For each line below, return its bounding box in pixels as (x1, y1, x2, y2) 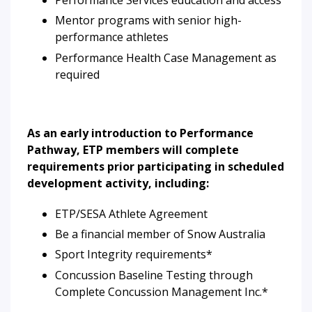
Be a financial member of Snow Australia (55, 226, 268, 242)
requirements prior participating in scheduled (27, 158, 284, 174)
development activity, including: (27, 175, 209, 191)
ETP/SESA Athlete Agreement (55, 205, 208, 221)
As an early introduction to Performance (27, 125, 253, 141)
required (55, 66, 102, 82)
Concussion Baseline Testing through (55, 267, 253, 283)
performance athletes (55, 29, 171, 45)
